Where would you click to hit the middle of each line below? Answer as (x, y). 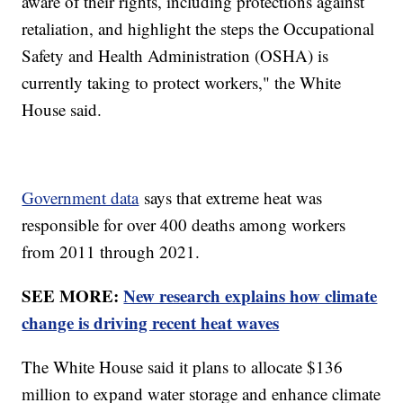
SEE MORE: (73, 296)
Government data (81, 198)
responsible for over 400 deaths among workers (184, 225)
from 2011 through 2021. (111, 252)
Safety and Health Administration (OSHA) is (175, 56)
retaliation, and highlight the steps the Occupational (198, 29)
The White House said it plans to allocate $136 (183, 367)
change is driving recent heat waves (151, 323)
